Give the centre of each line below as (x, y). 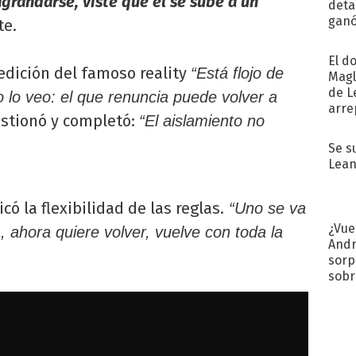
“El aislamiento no (202, 120)
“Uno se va (265, 208)
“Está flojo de (237, 73)
